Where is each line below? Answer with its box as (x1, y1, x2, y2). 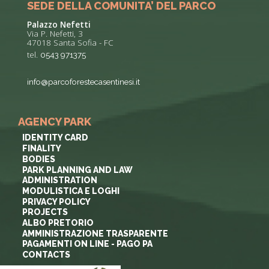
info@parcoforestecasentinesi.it (27, 76, 140, 86)
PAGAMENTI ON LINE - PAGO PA (22, 239, 153, 249)
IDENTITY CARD (22, 133, 88, 143)
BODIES (22, 154, 55, 164)
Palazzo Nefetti (27, 19, 91, 30)
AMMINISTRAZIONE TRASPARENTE (22, 228, 168, 238)
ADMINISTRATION (22, 175, 97, 186)
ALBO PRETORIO (22, 217, 94, 228)
